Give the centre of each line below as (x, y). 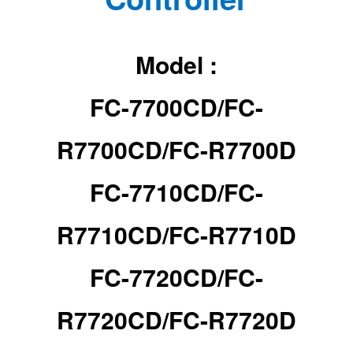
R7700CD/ (113, 150)
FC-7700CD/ (157, 107)
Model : (176, 65)
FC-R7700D (232, 150)
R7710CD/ (113, 235)
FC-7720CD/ (157, 277)
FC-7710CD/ (157, 192)
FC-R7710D (232, 235)
